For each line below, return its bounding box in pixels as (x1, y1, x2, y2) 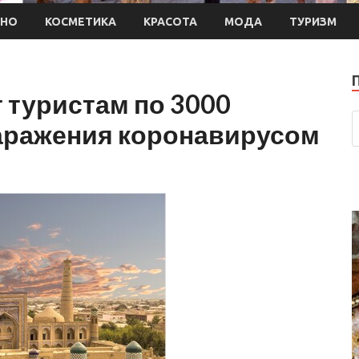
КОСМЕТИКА (45, 14, 116, 28)
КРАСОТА (143, 14, 197, 28)
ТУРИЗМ (289, 14, 337, 28)
